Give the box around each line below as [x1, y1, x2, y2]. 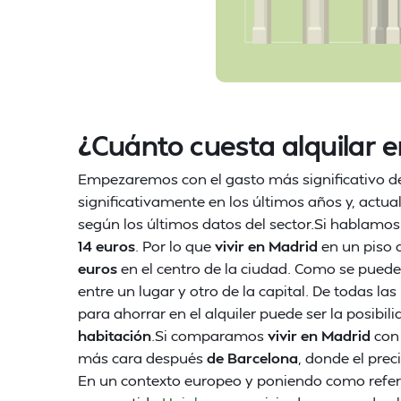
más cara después [78, 348, 207, 367]
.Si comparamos [151, 326, 268, 345]
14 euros [78, 236, 135, 255]
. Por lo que [135, 236, 215, 255]
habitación [78, 326, 151, 345]
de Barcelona [207, 348, 298, 367]
